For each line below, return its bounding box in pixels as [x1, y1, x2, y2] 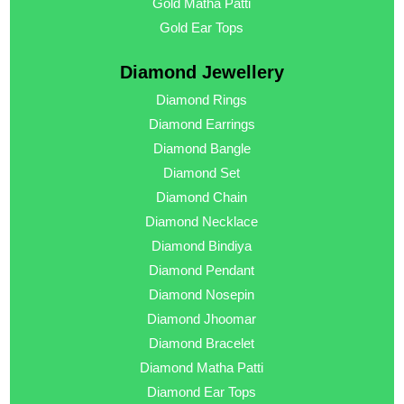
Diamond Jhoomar [147, 311, 257, 327]
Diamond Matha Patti [140, 360, 264, 376]
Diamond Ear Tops [147, 384, 257, 400]
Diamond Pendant [149, 262, 255, 279]
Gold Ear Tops [160, 20, 244, 36]
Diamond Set [163, 165, 241, 181]
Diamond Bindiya [151, 238, 252, 254]
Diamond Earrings [148, 116, 255, 133]
